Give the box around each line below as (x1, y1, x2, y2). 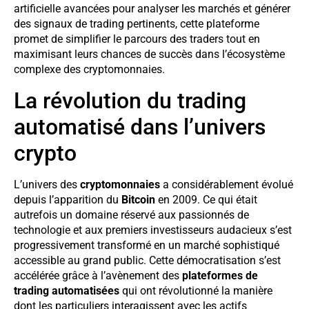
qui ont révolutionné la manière (119, 283, 272, 297)
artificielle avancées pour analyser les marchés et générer (14, 2, 290, 16)
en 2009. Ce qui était (155, 192, 257, 206)
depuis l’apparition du (14, 192, 121, 206)
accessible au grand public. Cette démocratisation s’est (14, 253, 281, 267)
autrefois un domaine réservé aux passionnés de (14, 208, 249, 221)
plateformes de (182, 268, 258, 282)
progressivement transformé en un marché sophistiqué (14, 238, 279, 252)
